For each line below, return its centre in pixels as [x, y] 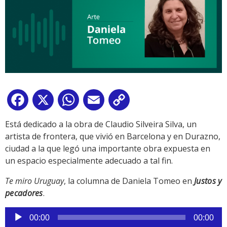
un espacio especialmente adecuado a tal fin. [89, 161]
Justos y [208, 181]
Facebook [49, 102]
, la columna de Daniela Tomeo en [129, 181]
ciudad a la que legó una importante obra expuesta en [108, 149]
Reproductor [29, 213]
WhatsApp [101, 102]
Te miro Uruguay [34, 181]
